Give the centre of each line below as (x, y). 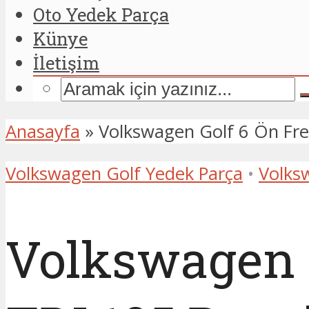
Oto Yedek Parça (101, 15)
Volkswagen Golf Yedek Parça (124, 173)
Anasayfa (43, 131)
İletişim (66, 63)
